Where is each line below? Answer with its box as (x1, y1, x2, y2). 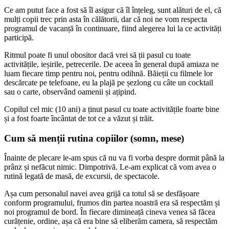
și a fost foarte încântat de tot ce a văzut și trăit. (4, 113, 154, 123)
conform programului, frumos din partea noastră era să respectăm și (4, 198, 220, 208)
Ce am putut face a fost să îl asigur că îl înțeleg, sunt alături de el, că (4, 5, 221, 14)
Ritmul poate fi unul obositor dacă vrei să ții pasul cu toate (4, 50, 191, 59)
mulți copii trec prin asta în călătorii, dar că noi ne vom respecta (4, 14, 207, 24)
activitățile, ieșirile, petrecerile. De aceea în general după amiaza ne (4, 59, 219, 68)
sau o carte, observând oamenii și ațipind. (4, 87, 136, 96)
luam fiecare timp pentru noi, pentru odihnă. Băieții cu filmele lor (4, 68, 213, 78)
